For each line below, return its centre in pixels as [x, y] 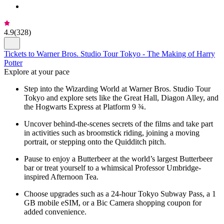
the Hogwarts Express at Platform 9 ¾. [85, 106]
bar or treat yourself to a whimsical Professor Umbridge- [112, 167]
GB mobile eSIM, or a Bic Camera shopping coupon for [113, 202]
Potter [13, 62]
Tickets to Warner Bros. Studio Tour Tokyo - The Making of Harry [109, 53]
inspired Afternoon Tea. [61, 176]
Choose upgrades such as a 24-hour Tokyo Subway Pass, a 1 [120, 193]
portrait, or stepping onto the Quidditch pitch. [95, 141]
